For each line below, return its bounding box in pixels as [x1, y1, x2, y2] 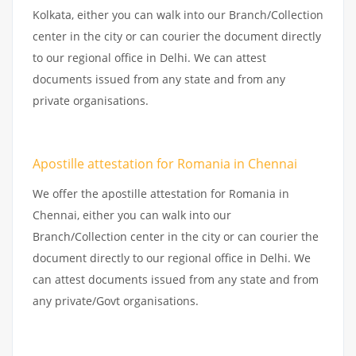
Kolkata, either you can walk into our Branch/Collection [33, 6, 323, 22]
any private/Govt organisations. [33, 292, 199, 308]
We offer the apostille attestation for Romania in [33, 185, 289, 201]
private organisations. [33, 92, 149, 108]
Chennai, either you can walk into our [33, 207, 231, 222]
